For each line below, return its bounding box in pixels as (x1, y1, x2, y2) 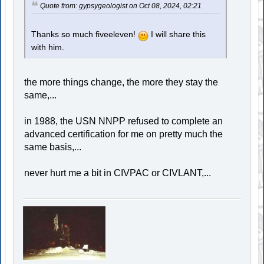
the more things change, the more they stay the (24, 77, 219, 88)
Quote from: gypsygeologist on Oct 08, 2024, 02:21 (40, 2, 202, 11)
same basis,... (24, 142, 82, 153)
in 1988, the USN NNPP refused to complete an (24, 116, 223, 127)
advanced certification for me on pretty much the (24, 129, 223, 140)
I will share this (148, 30, 206, 39)
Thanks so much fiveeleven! (31, 30, 138, 39)
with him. (31, 43, 65, 52)
